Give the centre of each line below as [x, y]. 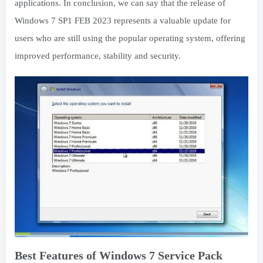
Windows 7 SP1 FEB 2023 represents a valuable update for [123, 21]
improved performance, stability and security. [98, 56]
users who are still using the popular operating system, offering [130, 38]
